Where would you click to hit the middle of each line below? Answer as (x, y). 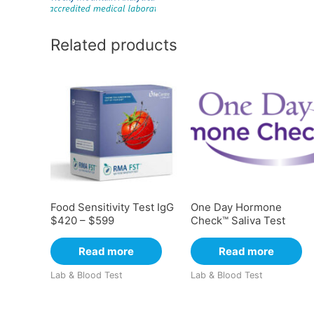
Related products (114, 45)
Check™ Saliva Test (238, 220)
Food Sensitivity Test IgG (112, 207)
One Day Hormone (236, 207)
